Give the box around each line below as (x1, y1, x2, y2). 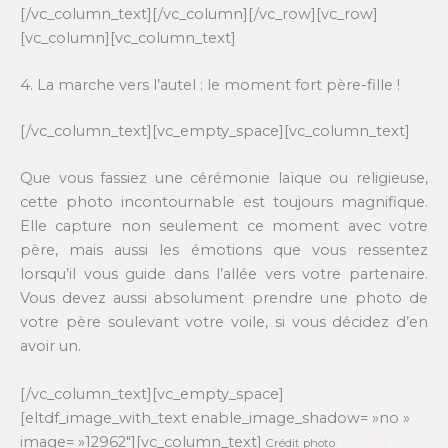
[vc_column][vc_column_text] (20, 28, 236, 47)
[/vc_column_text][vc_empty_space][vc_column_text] (20, 121, 410, 140)
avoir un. (20, 337, 81, 356)
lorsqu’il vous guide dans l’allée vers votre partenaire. (20, 265, 428, 284)
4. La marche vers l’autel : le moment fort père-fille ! (20, 75, 400, 94)
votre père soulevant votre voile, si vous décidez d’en (20, 313, 428, 332)
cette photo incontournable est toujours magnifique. (20, 193, 428, 212)
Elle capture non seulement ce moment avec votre (20, 217, 428, 236)
